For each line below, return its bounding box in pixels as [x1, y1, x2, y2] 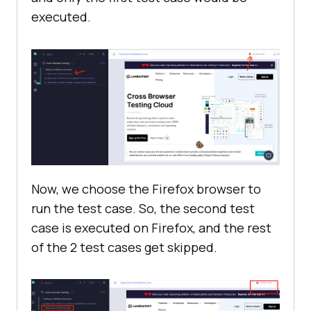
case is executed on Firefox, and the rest [31, 219, 271, 237]
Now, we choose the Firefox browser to [31, 180, 261, 198]
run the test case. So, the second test [31, 200, 255, 217]
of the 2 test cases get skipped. [31, 239, 217, 256]
